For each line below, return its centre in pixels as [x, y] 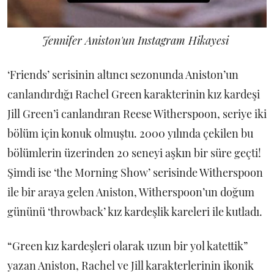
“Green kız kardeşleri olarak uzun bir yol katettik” [128, 246]
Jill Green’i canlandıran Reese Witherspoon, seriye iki [137, 113]
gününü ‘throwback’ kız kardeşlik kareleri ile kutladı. [136, 211]
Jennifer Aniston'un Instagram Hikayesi [137, 40]
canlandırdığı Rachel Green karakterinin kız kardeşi [134, 94]
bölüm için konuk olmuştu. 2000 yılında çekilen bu [130, 133]
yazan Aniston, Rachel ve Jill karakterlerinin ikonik [131, 265]
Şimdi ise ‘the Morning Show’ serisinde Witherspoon [135, 172]
